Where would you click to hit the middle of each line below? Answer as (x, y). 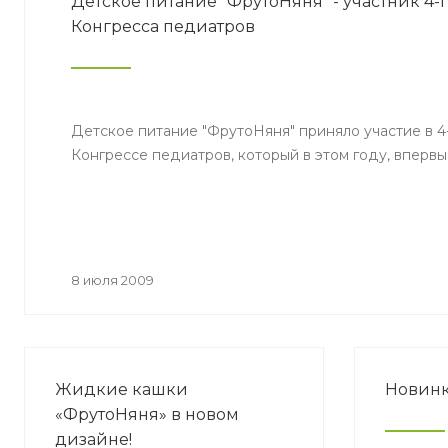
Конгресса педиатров (163, 26)
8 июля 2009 (112, 280)
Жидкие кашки (121, 389)
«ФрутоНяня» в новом (147, 414)
